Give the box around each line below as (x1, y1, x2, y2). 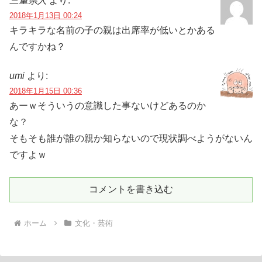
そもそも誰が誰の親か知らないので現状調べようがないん (9, 133, 253, 143)
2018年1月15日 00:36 (9, 86, 82, 95)
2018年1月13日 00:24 (9, 11, 82, 20)
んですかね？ (9, 41, 65, 51)
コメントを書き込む (89, 184, 173, 194)
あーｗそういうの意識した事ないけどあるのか (9, 100, 206, 111)
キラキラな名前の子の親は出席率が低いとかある (9, 25, 215, 35)
